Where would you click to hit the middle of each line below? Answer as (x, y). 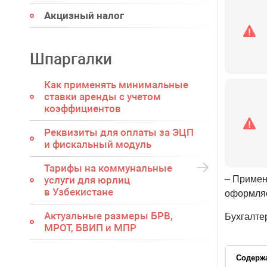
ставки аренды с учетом (103, 97)
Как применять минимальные (116, 85)
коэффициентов (83, 108)
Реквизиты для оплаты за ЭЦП (119, 132)
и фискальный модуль (98, 144)
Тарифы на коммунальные (108, 168)
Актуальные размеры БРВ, (108, 216)
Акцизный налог (84, 15)
